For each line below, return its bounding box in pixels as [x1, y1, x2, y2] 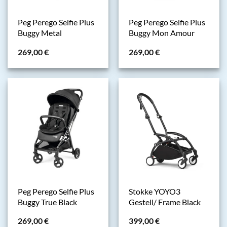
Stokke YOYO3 [128, 186, 180, 197]
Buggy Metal [17, 28, 62, 39]
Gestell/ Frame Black [128, 197, 201, 207]
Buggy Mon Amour [128, 28, 195, 39]
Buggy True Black [17, 197, 77, 207]
